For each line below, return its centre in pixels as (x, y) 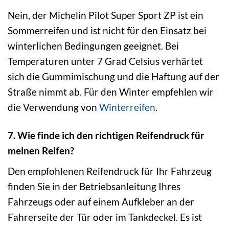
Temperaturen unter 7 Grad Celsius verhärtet (105, 61)
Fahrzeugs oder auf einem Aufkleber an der (101, 201)
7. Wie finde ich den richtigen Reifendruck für (106, 135)
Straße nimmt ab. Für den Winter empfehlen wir (111, 92)
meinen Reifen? (41, 151)
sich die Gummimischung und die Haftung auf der (113, 77)
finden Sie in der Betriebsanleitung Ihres (94, 186)
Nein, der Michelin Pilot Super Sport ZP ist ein (106, 15)
